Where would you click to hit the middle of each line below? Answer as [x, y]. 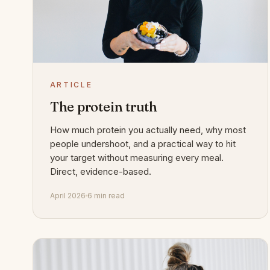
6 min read [106, 195]
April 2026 [67, 195]
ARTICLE [71, 84]
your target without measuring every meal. [137, 157]
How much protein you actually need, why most [148, 130]
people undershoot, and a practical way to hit [143, 143]
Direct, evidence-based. [100, 171]
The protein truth [104, 106]
